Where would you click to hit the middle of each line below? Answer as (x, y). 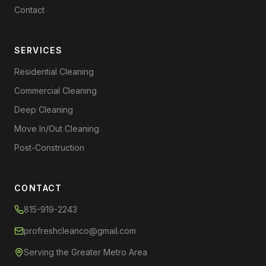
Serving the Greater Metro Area (85, 252)
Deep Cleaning (44, 110)
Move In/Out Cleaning (57, 129)
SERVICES (39, 50)
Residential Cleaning (54, 72)
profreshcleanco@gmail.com (80, 231)
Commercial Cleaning (56, 91)
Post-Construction (49, 148)
